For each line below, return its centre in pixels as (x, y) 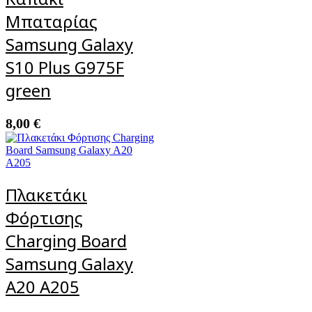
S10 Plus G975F (65, 67)
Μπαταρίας (52, 21)
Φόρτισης (44, 217)
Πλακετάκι (46, 194)
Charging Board (66, 240)
